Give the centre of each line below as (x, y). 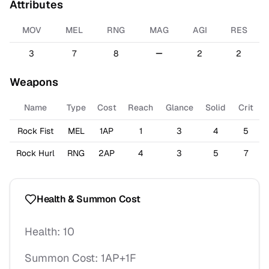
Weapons (34, 82)
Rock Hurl (35, 153)
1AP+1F (119, 258)
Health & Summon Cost (89, 199)
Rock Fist (35, 131)
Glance (179, 107)
